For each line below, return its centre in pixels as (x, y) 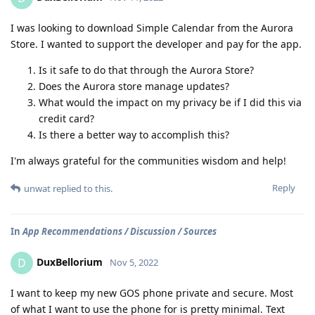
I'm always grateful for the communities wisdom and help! (148, 161)
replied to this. (82, 188)
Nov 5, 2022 (134, 262)
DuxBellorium (70, 262)
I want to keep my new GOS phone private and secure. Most (152, 293)
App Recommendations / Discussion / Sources (120, 231)
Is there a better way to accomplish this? (134, 135)
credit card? (66, 118)
